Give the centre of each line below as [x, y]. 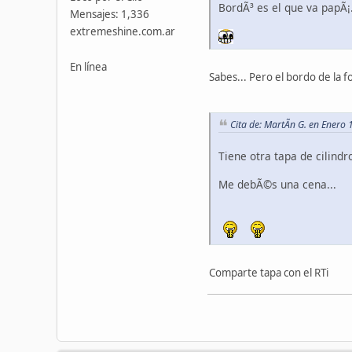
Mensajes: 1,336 [110, 14]
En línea [88, 66]
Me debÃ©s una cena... [277, 185]
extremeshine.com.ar [123, 31]
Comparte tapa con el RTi [269, 273]
